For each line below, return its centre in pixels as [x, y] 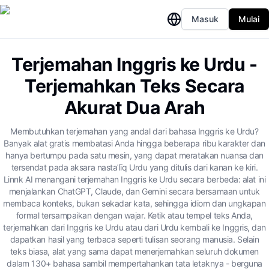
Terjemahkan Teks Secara [134, 86]
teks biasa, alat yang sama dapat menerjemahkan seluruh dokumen [134, 251]
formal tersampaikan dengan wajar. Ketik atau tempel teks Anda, [134, 215]
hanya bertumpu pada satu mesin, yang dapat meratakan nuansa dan [134, 155]
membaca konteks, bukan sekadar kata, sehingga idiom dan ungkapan [134, 203]
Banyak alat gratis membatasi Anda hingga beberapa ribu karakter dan [134, 143]
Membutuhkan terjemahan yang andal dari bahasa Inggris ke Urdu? [134, 131]
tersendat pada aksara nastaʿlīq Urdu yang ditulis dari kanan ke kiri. [134, 167]
